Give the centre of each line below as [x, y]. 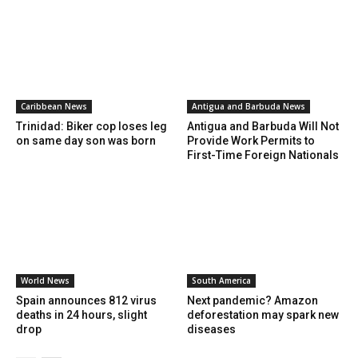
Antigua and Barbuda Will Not [263, 127]
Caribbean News [54, 107]
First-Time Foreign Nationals [263, 155]
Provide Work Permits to [251, 141]
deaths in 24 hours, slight [82, 315]
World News [45, 281]
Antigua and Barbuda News [249, 107]
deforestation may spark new [263, 315]
